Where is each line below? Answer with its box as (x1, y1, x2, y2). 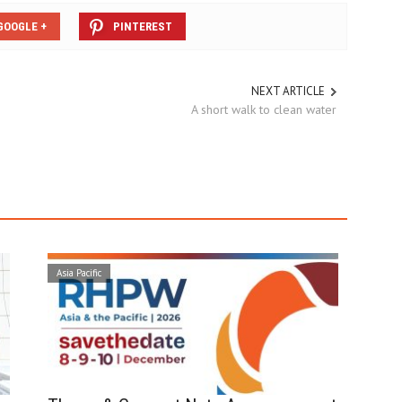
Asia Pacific (56, 266, 101, 279)
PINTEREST (113, 20, 172, 34)
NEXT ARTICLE (250, 83, 325, 100)
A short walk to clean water (190, 100, 336, 118)
